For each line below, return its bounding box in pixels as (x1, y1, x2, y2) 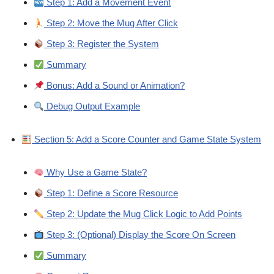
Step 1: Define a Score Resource (44, 188, 179, 199)
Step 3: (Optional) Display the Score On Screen (44, 229, 236, 240)
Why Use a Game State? (44, 167, 147, 178)
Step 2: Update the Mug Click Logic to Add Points (44, 209, 243, 220)
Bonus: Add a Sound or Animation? (44, 80, 185, 91)
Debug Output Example (44, 101, 141, 112)
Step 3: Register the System (44, 39, 160, 50)
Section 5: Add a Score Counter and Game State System (32, 134, 262, 145)
